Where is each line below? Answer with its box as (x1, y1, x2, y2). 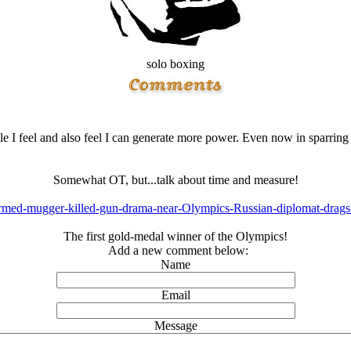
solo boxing (147, 57, 204, 71)
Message (154, 319, 197, 332)
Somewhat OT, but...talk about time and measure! (52, 173, 299, 186)
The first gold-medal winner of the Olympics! (63, 230, 288, 243)
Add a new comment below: (103, 244, 248, 257)
